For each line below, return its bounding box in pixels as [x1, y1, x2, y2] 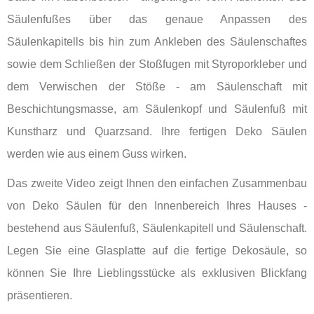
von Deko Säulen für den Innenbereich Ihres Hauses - [7, 199, 307, 212]
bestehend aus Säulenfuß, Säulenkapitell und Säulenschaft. [7, 221, 307, 234]
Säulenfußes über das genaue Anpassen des [7, 13, 307, 25]
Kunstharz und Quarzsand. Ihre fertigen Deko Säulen [7, 125, 307, 137]
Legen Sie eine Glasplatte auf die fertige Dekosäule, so [7, 244, 307, 257]
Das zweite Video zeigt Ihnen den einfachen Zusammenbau [7, 177, 307, 189]
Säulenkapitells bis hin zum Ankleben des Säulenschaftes [7, 35, 307, 48]
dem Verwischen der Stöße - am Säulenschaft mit [7, 80, 307, 93]
